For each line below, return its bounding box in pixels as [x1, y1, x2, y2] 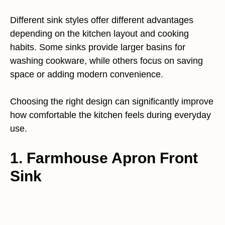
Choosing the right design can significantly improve [10, 96, 213, 106]
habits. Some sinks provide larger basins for [10, 42, 185, 52]
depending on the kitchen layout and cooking [10, 29, 189, 39]
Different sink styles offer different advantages [10, 15, 193, 25]
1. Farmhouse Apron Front [10, 150, 198, 166]
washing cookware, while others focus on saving [10, 56, 203, 66]
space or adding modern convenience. [10, 69, 163, 79]
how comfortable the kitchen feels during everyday [10, 110, 211, 120]
